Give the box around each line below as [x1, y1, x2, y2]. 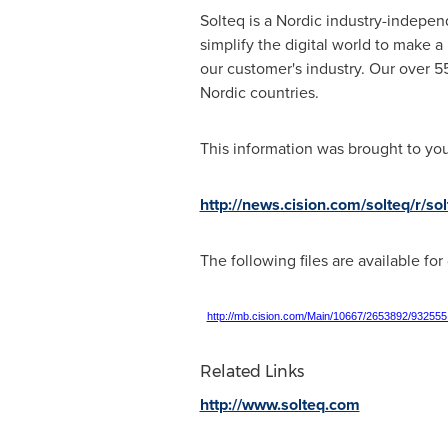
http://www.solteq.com [199, 393, 360, 416]
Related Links [199, 362, 304, 381]
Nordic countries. [199, 81, 319, 104]
